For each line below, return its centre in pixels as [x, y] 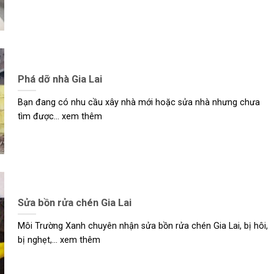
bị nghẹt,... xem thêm [59, 240]
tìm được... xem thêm [60, 117]
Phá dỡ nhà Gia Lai [60, 79]
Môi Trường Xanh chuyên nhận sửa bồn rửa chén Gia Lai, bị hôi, [143, 226]
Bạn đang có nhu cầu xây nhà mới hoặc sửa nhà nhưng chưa [139, 103]
